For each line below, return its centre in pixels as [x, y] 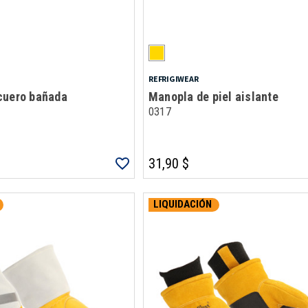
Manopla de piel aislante [213, 97]
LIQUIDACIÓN [182, 205]
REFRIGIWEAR [173, 79]
